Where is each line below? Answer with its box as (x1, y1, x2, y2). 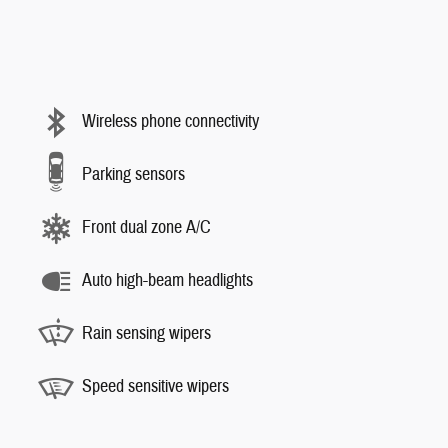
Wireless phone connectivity (82, 110, 259, 134)
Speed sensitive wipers (82, 375, 229, 399)
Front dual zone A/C (82, 216, 211, 240)
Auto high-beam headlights (82, 269, 253, 293)
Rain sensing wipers (82, 322, 211, 346)
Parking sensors (82, 163, 185, 187)
